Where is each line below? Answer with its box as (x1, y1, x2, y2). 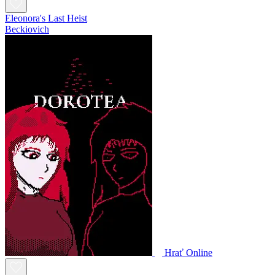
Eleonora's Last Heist (5, 12, 87, 23)
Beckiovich (5, 23, 49, 34)
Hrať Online (165, 247, 212, 258)
